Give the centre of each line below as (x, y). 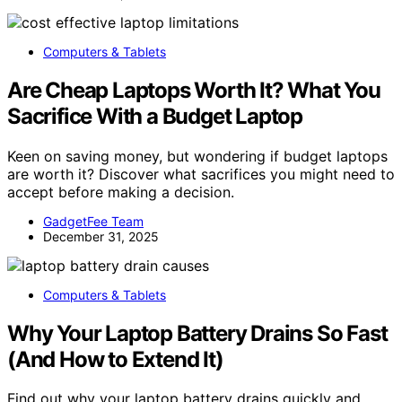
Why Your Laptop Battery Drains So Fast (197, 333)
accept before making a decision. (121, 192)
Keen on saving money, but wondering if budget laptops (197, 156)
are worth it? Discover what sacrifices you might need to (201, 174)
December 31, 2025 (101, 236)
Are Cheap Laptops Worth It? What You (194, 90)
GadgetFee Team (93, 221)
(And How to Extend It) (115, 359)
